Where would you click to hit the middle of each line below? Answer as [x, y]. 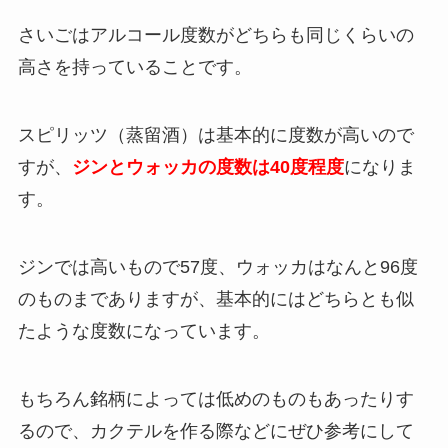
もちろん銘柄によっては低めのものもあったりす [215, 398]
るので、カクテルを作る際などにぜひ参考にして [215, 430]
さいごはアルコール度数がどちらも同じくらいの [215, 35]
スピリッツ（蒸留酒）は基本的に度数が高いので [215, 134]
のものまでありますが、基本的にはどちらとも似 [215, 298]
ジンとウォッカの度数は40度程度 [207, 166]
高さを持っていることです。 [134, 67]
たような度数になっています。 [143, 330]
